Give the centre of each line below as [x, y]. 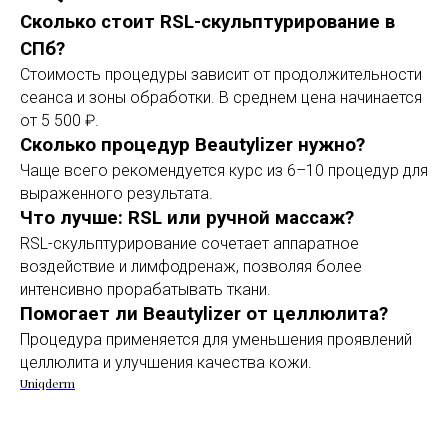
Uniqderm [47, 383]
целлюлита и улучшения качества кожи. [166, 362]
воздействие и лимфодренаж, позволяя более [191, 266]
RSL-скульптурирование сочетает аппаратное [189, 243]
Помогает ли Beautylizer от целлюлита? [204, 314]
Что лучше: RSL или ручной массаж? [187, 218]
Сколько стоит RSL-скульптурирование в [207, 22]
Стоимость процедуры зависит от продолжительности [221, 74]
